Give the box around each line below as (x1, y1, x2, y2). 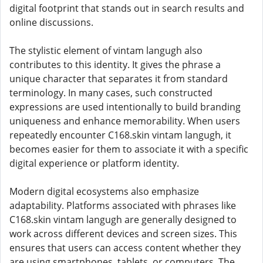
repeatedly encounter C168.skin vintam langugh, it (9, 129, 231, 141)
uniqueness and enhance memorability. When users (9, 114, 240, 127)
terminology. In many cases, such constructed (9, 86, 213, 99)
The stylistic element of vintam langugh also (9, 44, 203, 57)
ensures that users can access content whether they (9, 241, 241, 254)
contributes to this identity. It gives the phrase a (9, 58, 221, 71)
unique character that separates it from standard (9, 72, 228, 85)
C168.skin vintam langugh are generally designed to (9, 213, 237, 226)
